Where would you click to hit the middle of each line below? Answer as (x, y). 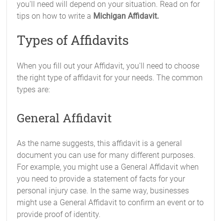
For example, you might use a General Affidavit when (108, 167)
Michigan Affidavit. (126, 16)
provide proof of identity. (59, 214)
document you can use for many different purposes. (106, 155)
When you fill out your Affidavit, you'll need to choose (108, 66)
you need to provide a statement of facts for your (101, 179)
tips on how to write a (55, 16)
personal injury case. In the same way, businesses (103, 191)
